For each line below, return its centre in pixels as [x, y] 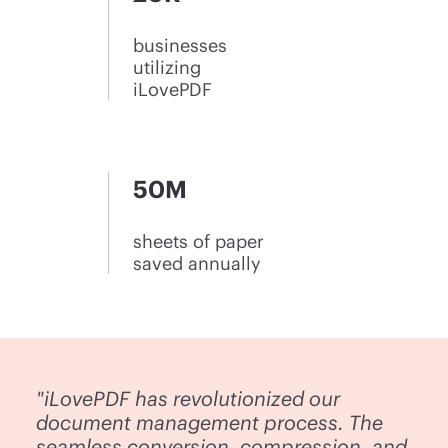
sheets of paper [199, 240]
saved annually [197, 262]
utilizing [167, 66]
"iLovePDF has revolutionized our [188, 397]
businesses [180, 44]
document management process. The [210, 421]
